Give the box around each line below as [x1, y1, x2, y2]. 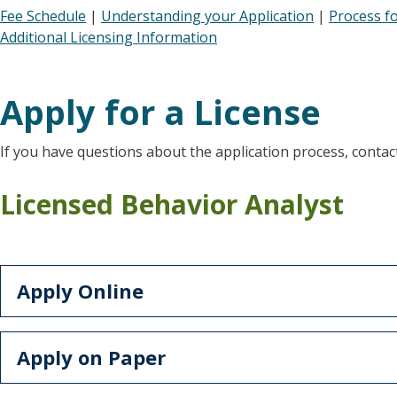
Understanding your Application [101, 6, 314, 26]
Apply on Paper [17, 344, 166, 370]
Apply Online [17, 277, 144, 304]
